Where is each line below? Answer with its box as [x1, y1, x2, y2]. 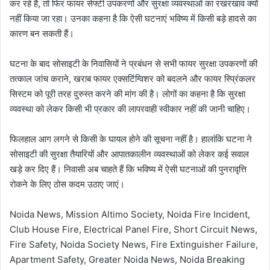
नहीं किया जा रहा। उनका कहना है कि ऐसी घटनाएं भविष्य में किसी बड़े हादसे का [10, 13, 256, 25]
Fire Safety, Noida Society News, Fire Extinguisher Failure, [10, 239, 258, 251]
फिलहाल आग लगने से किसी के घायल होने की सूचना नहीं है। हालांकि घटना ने [10, 133, 252, 145]
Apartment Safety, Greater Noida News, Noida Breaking [10, 254, 245, 266]
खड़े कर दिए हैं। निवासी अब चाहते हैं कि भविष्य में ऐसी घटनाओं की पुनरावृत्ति [10, 163, 246, 175]
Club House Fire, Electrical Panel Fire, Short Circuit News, [10, 224, 257, 236]
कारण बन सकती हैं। [10, 28, 74, 40]
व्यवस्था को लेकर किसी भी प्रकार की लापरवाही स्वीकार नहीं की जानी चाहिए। [10, 103, 251, 115]
